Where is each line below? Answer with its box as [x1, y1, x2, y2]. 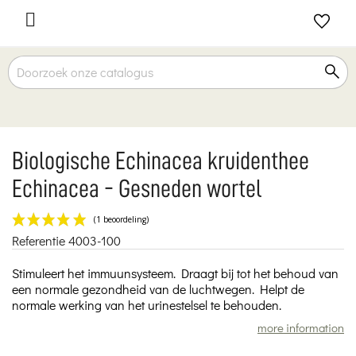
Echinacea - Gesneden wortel [12, 176, 261, 201]
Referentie [12, 231, 65, 249]
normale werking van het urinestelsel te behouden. [12, 296, 281, 313]
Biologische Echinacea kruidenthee [12, 148, 309, 173]
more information [257, 319, 344, 335]
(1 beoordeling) [110, 251, 175, 265]
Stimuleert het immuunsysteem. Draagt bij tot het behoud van [12, 264, 339, 281]
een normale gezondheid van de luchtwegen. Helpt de [12, 280, 304, 297]
